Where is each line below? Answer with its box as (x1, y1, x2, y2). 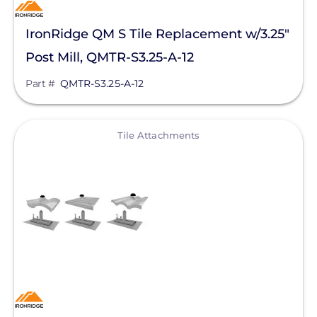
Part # (25, 77, 54, 90)
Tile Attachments (117, 129, 200, 141)
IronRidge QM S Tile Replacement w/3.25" (25, 26, 289, 42)
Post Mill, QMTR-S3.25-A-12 (25, 50, 194, 65)
